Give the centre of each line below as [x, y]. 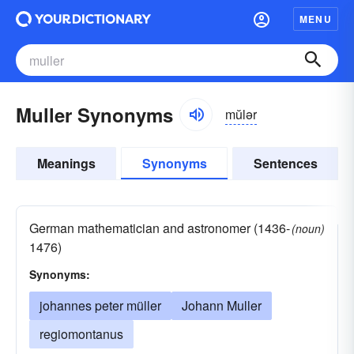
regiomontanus [81, 334]
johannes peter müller [100, 305]
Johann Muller [222, 305]
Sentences [285, 163]
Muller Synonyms [94, 115]
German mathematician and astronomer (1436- [160, 228]
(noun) [308, 228]
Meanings [66, 163]
